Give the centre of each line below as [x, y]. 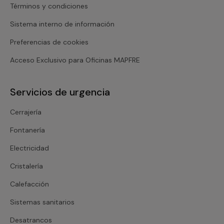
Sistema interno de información [62, 24]
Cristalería [26, 166]
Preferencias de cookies [49, 42]
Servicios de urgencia [60, 92]
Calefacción [29, 184]
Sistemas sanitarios [42, 202]
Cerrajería [26, 112]
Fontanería [27, 130]
